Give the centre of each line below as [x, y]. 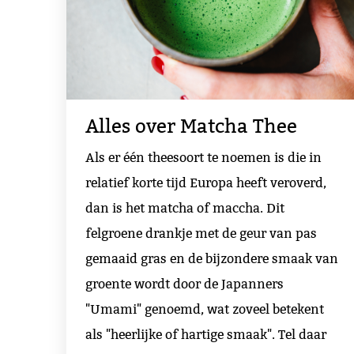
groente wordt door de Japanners [185, 284]
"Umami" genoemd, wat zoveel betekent [205, 309]
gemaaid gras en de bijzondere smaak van [212, 258]
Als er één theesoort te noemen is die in [203, 157]
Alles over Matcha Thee [191, 127]
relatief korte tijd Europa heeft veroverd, [206, 183]
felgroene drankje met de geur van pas [201, 233]
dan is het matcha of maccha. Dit [185, 208]
